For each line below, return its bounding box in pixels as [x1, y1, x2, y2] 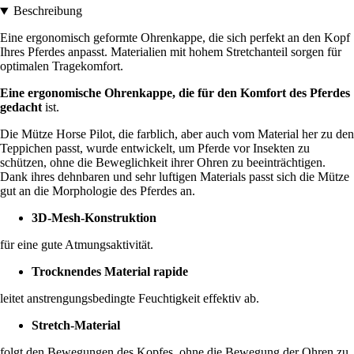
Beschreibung [13, 4, 82, 18]
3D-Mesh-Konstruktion [32, 211, 156, 225]
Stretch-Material [32, 318, 120, 333]
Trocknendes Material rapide [32, 265, 188, 279]
